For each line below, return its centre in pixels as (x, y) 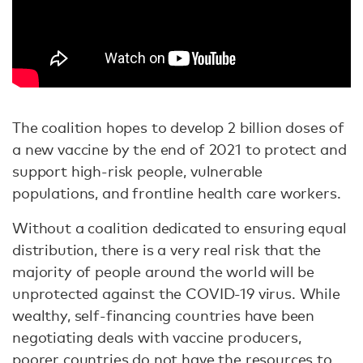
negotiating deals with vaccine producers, (157, 337)
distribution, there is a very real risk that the (167, 250)
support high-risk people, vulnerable (138, 171)
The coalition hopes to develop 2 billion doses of (179, 128)
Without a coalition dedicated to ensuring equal (179, 228)
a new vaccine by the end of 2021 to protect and (179, 149)
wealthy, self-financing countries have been (164, 316)
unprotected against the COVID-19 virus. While (176, 294)
